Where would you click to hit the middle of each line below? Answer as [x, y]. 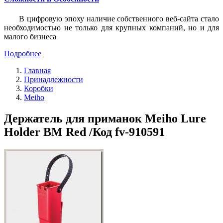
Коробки [39, 88]
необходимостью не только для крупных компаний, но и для [111, 27]
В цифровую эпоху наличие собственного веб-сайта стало [119, 18]
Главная [37, 70]
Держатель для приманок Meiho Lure [105, 118]
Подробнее [23, 53]
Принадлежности [54, 79]
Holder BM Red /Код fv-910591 [84, 132]
